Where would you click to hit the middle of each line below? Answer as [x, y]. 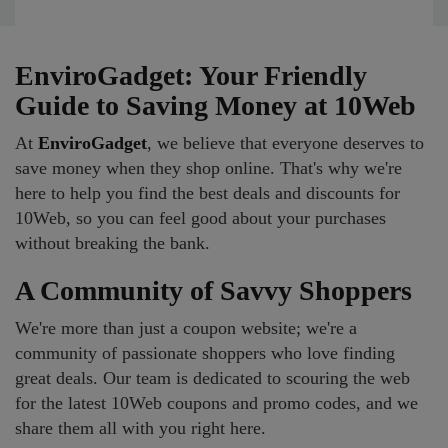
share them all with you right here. [140, 428]
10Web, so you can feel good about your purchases [200, 218]
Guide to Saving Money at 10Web [215, 105]
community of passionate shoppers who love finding [205, 353]
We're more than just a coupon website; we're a [186, 328]
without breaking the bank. [112, 243]
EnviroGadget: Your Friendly [191, 75]
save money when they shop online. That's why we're [208, 168]
